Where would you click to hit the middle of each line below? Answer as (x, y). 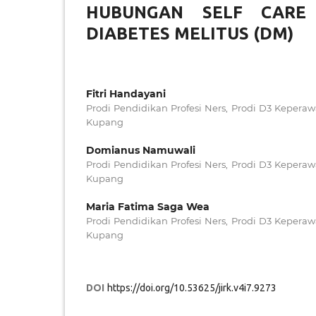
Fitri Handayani (126, 93)
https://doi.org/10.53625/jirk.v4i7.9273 (192, 287)
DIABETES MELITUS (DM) (190, 33)
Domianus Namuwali (141, 150)
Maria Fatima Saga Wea (148, 206)
